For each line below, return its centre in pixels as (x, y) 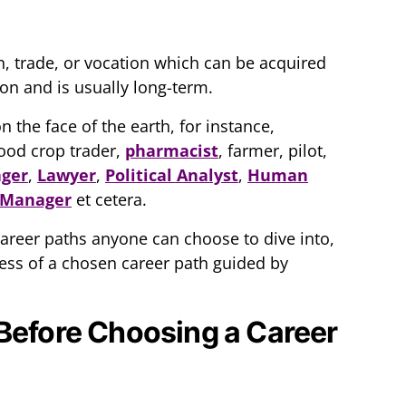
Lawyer (67, 175)
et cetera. (109, 200)
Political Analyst (172, 175)
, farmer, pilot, (273, 151)
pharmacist (172, 151)
